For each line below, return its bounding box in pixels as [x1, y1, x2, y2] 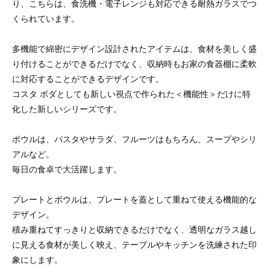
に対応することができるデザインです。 [12, 74, 164, 84]
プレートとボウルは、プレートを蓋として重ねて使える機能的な [12, 194, 257, 204]
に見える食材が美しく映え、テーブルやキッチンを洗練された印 [12, 239, 257, 250]
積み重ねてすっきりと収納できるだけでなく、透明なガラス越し [12, 224, 257, 234]
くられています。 [12, 13, 80, 24]
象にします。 [12, 254, 63, 265]
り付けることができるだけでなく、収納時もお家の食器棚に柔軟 [12, 58, 257, 69]
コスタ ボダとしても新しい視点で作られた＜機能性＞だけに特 [12, 89, 251, 99]
